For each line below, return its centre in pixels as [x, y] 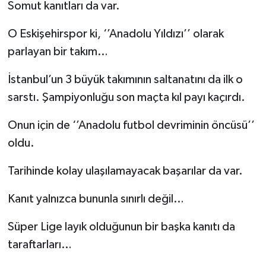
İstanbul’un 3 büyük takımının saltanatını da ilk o [125, 79]
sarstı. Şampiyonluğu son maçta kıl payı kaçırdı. [126, 97]
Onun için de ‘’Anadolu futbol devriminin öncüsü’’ [131, 125]
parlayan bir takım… [58, 51]
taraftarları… [39, 244]
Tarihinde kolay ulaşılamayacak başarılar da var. [125, 171]
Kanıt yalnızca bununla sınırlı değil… [96, 199]
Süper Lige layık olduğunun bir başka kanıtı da [121, 227]
